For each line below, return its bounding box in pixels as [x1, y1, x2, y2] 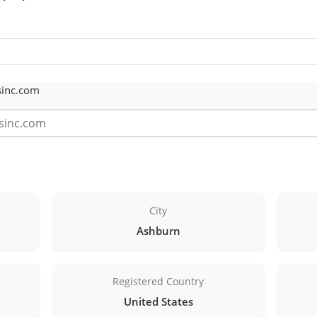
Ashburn [136, 223, 180, 238]
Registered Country [113, 274, 204, 288]
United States [123, 294, 193, 309]
